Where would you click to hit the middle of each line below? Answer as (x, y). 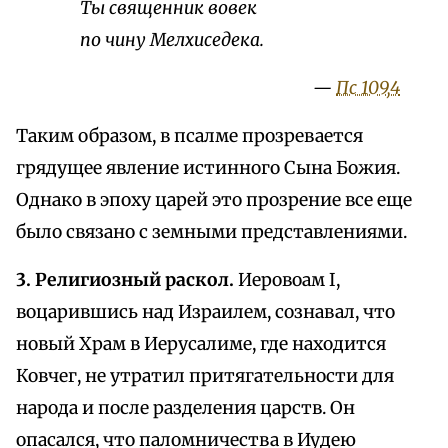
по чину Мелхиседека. (172, 40)
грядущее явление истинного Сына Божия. (208, 168)
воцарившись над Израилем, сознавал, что (205, 312)
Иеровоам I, (287, 280)
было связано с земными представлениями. (211, 232)
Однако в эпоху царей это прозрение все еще (214, 200)
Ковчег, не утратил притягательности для (205, 376)
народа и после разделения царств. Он (185, 408)
